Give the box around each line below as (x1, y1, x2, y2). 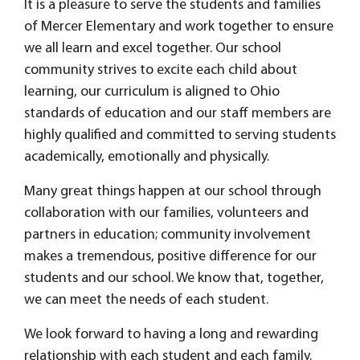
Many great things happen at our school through (24, 184, 321, 199)
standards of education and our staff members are (24, 106, 331, 121)
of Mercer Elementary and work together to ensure (24, 19, 333, 35)
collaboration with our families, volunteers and (24, 206, 309, 221)
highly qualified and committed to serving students (24, 128, 336, 143)
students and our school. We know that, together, (24, 271, 324, 286)
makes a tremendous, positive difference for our (24, 249, 317, 264)
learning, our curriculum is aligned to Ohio (24, 84, 280, 100)
